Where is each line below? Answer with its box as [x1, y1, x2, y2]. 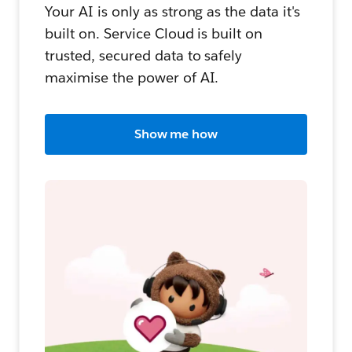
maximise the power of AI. [45, 68, 219, 87]
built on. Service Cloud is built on [45, 24, 263, 43]
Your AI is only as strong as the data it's [45, 2, 301, 21]
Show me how [134, 126, 218, 143]
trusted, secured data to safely [45, 46, 243, 65]
